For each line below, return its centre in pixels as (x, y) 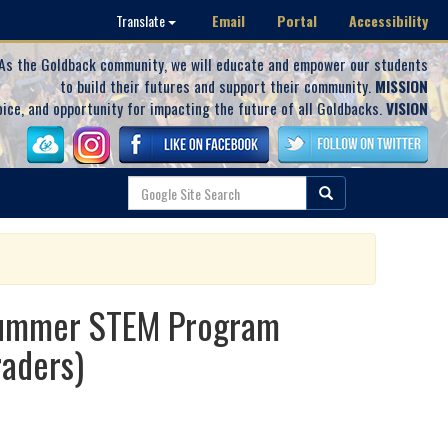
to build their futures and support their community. (217, 86)
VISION (407, 108)
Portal (297, 20)
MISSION (401, 86)
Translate (142, 20)
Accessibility (388, 20)
